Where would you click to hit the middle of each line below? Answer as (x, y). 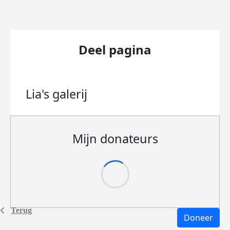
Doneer (198, 218)
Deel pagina (115, 50)
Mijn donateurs (115, 139)
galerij (70, 94)
